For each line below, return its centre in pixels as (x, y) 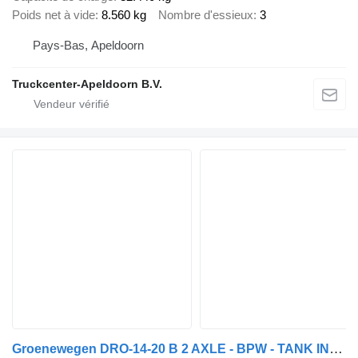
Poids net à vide (54, 15)
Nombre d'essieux (206, 15)
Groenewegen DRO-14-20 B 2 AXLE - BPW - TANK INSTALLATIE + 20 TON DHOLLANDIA (336, 348)
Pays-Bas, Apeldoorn (88, 45)
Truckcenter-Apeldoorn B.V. (87, 84)
